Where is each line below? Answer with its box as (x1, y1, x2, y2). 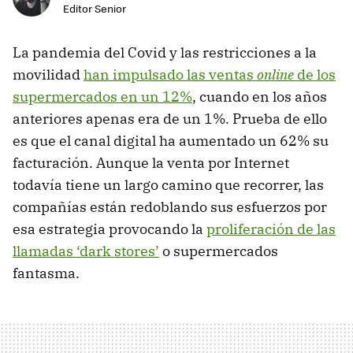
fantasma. (13, 264, 80, 283)
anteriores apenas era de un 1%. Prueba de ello (13, 110, 327, 128)
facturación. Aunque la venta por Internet (13, 154, 289, 173)
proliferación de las (206, 220, 336, 239)
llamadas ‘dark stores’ (13, 242, 159, 261)
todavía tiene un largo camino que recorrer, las (13, 176, 324, 195)
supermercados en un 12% (13, 87, 192, 106)
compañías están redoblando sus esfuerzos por (13, 198, 327, 217)
